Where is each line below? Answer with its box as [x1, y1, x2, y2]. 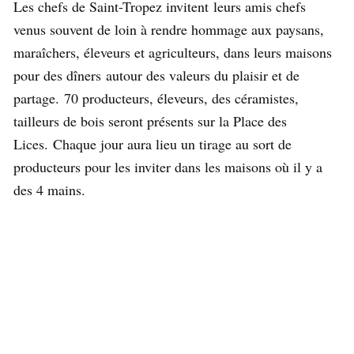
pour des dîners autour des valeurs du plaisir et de [13, 66, 299, 85]
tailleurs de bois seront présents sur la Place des [13, 111, 287, 131]
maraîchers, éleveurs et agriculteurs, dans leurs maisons [13, 43, 332, 62]
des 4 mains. [13, 180, 90, 200]
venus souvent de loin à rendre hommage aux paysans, [13, 20, 324, 40]
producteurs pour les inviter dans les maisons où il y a [13, 157, 322, 177]
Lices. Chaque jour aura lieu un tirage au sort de [13, 134, 292, 154]
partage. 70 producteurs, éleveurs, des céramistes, [13, 88, 299, 108]
